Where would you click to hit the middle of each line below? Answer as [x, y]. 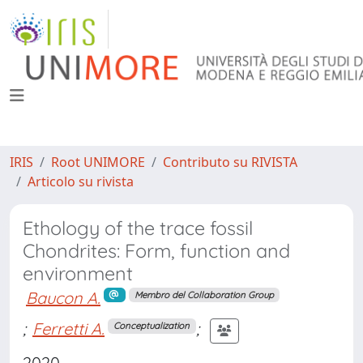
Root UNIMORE [98, 162]
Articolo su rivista [81, 181]
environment [78, 273]
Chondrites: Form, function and [156, 251]
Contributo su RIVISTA [230, 162]
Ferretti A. [68, 329]
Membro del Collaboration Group [204, 295]
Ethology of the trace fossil [138, 228]
